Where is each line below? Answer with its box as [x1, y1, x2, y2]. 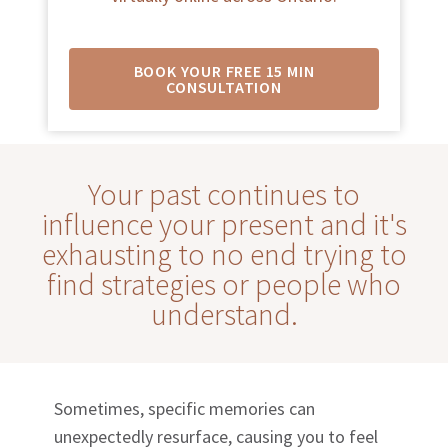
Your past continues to [88, 174, 360, 213]
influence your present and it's [41, 204, 407, 243]
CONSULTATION [166, 76, 282, 97]
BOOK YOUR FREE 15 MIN [133, 60, 315, 81]
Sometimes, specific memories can [54, 396, 316, 420]
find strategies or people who [47, 264, 401, 303]
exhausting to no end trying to [41, 234, 407, 273]
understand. [150, 294, 298, 333]
